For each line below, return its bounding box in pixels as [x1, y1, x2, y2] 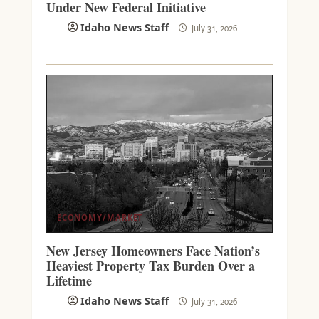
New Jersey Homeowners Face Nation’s [46, 241, 260, 261]
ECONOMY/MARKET [56, 212, 143, 224]
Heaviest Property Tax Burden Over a [46, 256, 255, 276]
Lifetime [46, 271, 92, 291]
